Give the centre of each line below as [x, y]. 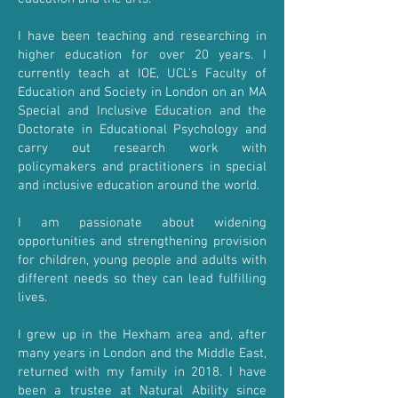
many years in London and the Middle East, [142, 354]
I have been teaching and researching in [142, 36]
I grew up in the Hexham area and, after [142, 335]
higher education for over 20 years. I [142, 55]
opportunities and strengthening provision [142, 242]
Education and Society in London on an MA [142, 92]
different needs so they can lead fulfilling [142, 279]
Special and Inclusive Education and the [142, 111]
